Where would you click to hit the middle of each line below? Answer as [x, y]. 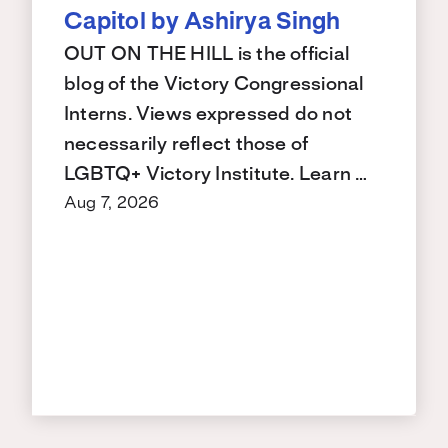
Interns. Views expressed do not [208, 115]
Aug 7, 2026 [112, 203]
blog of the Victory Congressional [214, 85]
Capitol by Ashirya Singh [202, 23]
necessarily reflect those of [186, 145]
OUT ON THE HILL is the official [207, 55]
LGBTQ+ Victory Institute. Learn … [216, 175]
